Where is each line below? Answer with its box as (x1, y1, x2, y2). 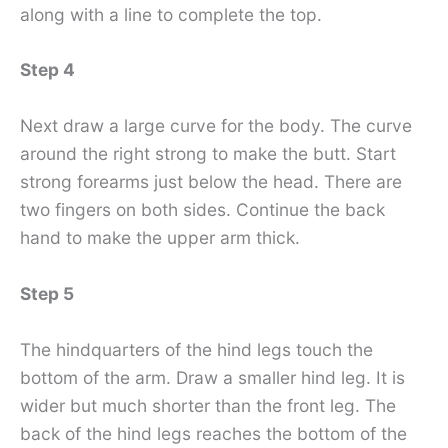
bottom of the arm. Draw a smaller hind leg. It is (20, 366, 405, 388)
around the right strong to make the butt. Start (20, 143, 396, 165)
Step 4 (20, 59, 75, 81)
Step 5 (20, 282, 74, 304)
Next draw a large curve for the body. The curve (20, 115, 412, 137)
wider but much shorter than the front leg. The (20, 394, 396, 416)
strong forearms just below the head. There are (20, 171, 402, 193)
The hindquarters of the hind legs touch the (20, 338, 373, 360)
